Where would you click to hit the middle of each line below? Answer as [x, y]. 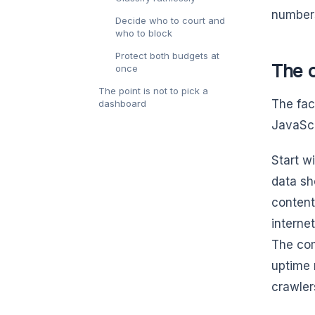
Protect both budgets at [167, 56]
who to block [144, 33]
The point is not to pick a [153, 91]
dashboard [122, 104]
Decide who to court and [170, 21]
